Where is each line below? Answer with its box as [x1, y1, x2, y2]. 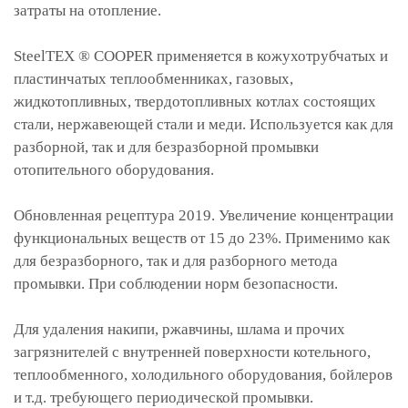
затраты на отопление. [14, 2, 161, 19]
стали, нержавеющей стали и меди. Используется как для [14, 116, 393, 133]
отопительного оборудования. [14, 161, 214, 178]
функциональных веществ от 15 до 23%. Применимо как [14, 229, 390, 247]
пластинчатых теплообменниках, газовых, [14, 70, 293, 87]
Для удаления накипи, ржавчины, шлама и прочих [14, 321, 345, 338]
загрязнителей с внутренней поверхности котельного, [14, 343, 371, 361]
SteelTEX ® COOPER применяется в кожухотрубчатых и [14, 47, 388, 65]
